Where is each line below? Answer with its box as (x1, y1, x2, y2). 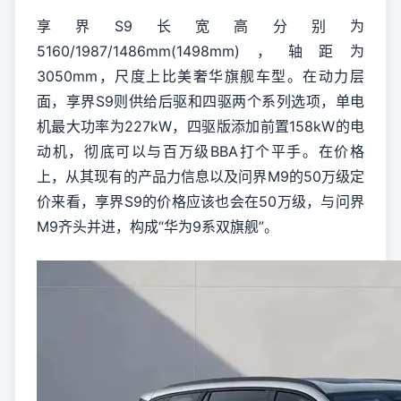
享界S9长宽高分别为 (37, 17, 364, 35)
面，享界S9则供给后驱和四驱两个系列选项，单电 (37, 92, 364, 110)
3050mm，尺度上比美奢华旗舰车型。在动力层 (37, 67, 364, 85)
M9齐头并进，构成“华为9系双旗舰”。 (37, 218, 278, 235)
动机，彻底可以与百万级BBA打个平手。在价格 (37, 142, 364, 160)
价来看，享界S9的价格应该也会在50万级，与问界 (37, 192, 364, 210)
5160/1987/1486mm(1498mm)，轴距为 (37, 42, 364, 60)
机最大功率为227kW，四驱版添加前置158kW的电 (37, 117, 364, 135)
